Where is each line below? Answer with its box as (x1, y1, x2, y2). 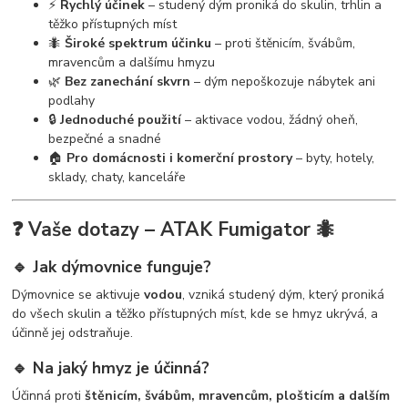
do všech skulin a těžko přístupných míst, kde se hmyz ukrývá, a (12, 304, 379, 322)
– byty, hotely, (292, 149, 375, 168)
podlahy (48, 92, 96, 110)
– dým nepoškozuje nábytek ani (190, 73, 376, 91)
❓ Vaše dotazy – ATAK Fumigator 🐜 (12, 216, 336, 242)
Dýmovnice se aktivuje (12, 285, 145, 303)
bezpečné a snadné (48, 130, 162, 148)
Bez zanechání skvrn (65, 73, 191, 91)
